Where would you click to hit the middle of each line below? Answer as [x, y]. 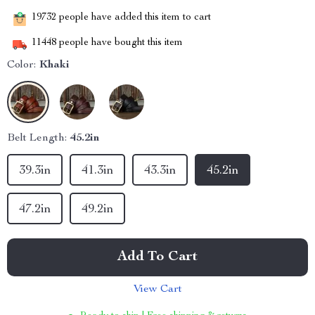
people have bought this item [120, 43]
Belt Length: [37, 139]
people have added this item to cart [134, 18]
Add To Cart [157, 257]
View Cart [157, 290]
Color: [21, 65]
